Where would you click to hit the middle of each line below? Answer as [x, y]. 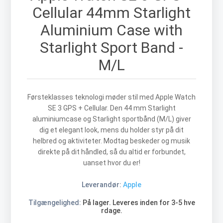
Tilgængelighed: [55, 203]
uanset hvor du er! [111, 163]
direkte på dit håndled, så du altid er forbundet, [111, 152]
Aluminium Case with [111, 30]
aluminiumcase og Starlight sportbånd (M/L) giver [111, 119]
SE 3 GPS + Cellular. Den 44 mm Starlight [111, 108]
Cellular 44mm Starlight [111, 13]
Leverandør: [102, 185]
